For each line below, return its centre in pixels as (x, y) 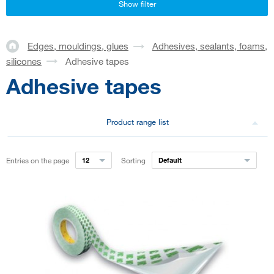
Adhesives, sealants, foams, (210, 46)
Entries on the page (38, 161)
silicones (24, 61)
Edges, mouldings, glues (78, 46)
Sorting (133, 161)
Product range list (138, 122)
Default (170, 160)
